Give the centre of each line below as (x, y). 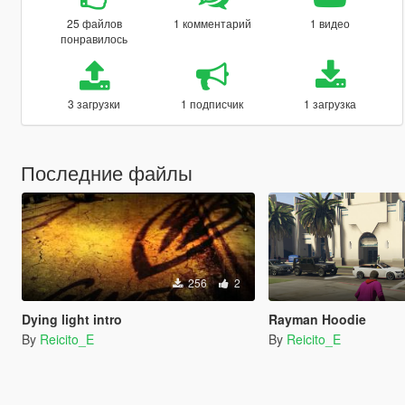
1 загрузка (330, 103)
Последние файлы (106, 172)
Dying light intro (71, 319)
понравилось (94, 38)
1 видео (330, 23)
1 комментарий (212, 23)
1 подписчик (212, 103)
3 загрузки (94, 103)
